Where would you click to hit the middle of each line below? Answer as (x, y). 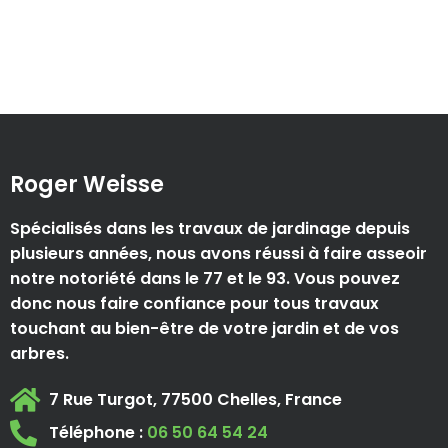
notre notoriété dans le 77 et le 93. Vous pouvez (205, 279)
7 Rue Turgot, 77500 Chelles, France (195, 400)
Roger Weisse (87, 185)
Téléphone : (97, 433)
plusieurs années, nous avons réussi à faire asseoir (218, 254)
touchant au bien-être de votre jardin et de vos (204, 329)
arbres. (39, 354)
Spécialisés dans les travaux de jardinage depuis (210, 229)
